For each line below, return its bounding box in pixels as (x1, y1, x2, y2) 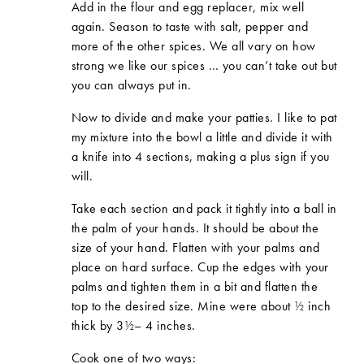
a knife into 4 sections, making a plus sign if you (71, 147, 330, 165)
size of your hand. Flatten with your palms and (71, 238, 320, 256)
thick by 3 (71, 316, 124, 334)
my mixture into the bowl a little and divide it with (71, 128, 333, 145)
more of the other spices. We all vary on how (71, 37, 316, 54)
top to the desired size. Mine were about (71, 297, 295, 314)
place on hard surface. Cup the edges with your (71, 258, 329, 275)
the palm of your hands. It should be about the (71, 219, 319, 236)
